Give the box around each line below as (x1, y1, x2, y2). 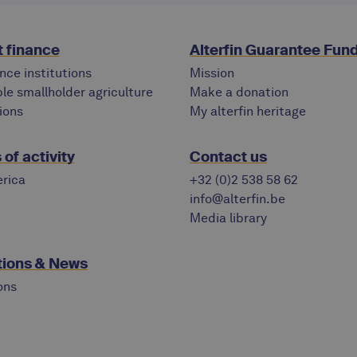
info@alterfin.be (190, 191, 285, 206)
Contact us (190, 147, 267, 167)
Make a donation (190, 84, 288, 100)
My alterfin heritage (190, 104, 306, 119)
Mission (190, 65, 234, 80)
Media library (190, 210, 267, 226)
